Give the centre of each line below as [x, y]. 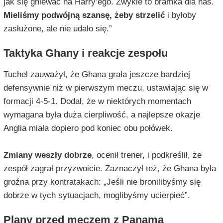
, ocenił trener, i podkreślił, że [146, 155]
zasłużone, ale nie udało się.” [57, 29]
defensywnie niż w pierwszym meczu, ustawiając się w [106, 88]
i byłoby [180, 15]
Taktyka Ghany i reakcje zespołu [85, 53]
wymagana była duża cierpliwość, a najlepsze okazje [102, 115]
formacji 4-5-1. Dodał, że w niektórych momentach [97, 102]
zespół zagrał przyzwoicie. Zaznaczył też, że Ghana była [110, 169]
